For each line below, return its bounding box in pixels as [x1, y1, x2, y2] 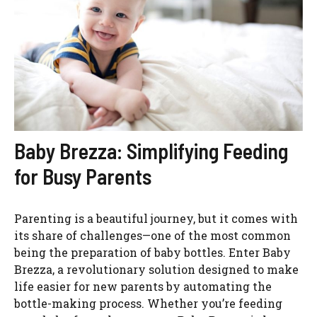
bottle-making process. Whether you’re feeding [14, 295, 282, 311]
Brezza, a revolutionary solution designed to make [14, 261, 299, 277]
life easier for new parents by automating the [14, 278, 272, 294]
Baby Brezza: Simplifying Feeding [14, 137, 288, 163]
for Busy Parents [14, 163, 151, 189]
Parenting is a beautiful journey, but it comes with [14, 210, 298, 226]
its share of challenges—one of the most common [14, 227, 291, 243]
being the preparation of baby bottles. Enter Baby [14, 244, 291, 260]
